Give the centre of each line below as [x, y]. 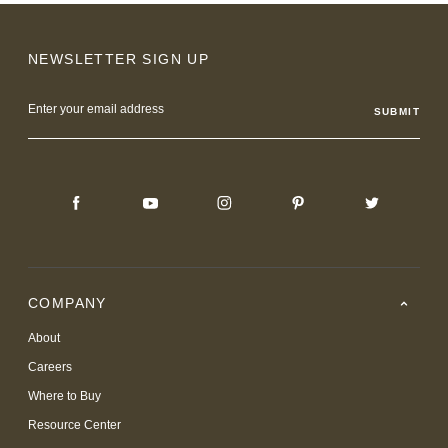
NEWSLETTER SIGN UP [119, 59]
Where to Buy [64, 396]
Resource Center [74, 425]
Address [54, 114]
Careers [50, 367]
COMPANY [67, 303]
